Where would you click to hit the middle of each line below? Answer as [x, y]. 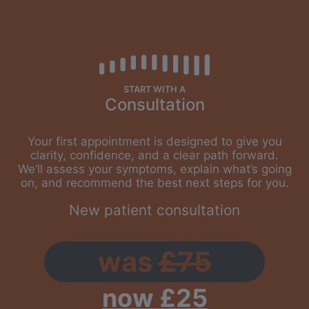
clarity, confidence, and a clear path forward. [154, 156]
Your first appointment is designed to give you [154, 142]
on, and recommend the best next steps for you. [154, 183]
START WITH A [154, 90]
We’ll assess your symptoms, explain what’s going [154, 169]
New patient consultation [154, 210]
